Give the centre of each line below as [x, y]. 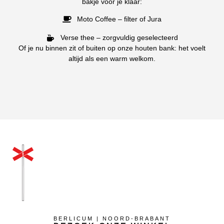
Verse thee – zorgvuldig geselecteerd [119, 38]
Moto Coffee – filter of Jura [119, 19]
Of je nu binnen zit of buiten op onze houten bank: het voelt [112, 48]
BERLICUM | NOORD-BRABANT [112, 219]
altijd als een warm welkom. [112, 59]
